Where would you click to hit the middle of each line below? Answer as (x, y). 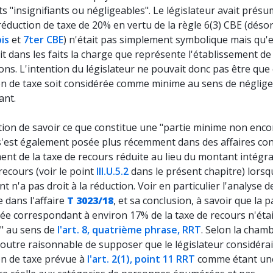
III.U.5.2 (112, 171)
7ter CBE (43, 40)
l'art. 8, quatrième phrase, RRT (129, 230)
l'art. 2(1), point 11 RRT (141, 259)
